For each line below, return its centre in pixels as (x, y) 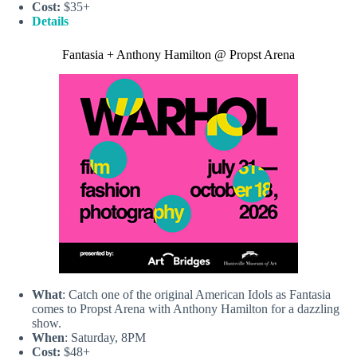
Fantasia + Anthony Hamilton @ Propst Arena (178, 55)
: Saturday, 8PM (105, 337)
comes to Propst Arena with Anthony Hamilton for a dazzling (186, 308)
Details (50, 22)
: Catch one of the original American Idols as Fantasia (196, 294)
